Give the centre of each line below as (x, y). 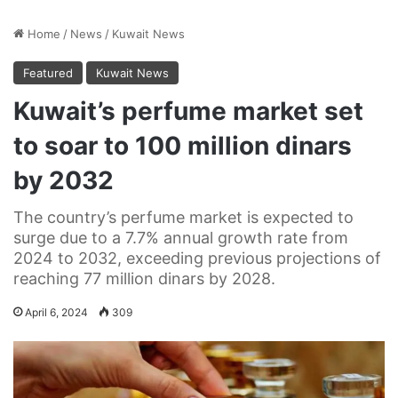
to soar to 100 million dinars (183, 145)
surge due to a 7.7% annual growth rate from (181, 237)
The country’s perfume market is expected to (183, 217)
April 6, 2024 (56, 312)
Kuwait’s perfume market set (188, 111)
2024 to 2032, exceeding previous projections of (197, 258)
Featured (48, 72)
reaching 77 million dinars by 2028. (144, 278)
